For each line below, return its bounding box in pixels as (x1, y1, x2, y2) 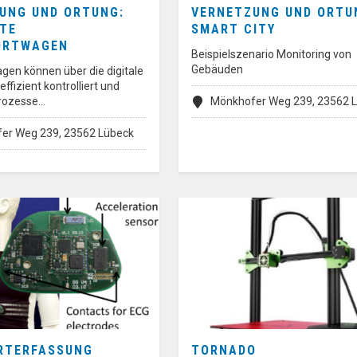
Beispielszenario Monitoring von (191, 47, 351, 61)
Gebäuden (191, 62, 243, 76)
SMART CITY (191, 21, 276, 37)
